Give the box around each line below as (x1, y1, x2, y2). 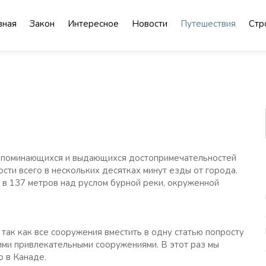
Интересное (68, 18, 119, 30)
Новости (132, 18, 167, 30)
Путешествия (180, 18, 236, 30)
